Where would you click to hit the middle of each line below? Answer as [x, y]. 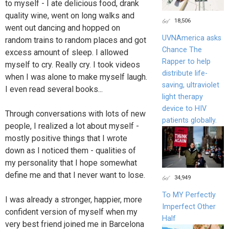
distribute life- [185, 73]
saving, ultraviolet [190, 85]
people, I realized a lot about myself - [72, 126]
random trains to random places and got [76, 40]
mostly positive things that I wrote [66, 138]
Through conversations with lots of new [75, 113]
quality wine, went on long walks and [70, 15]
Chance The [182, 50]
